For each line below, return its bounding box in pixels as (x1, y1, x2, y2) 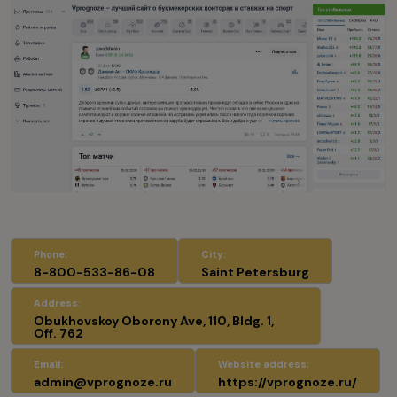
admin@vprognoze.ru (34, 374, 172, 391)
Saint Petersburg (201, 264, 309, 281)
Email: (34, 358, 63, 371)
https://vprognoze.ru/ (218, 374, 357, 391)
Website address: (218, 358, 309, 371)
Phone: (34, 248, 67, 261)
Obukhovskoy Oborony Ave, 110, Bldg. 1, (34, 313, 274, 330)
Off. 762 (34, 325, 83, 342)
